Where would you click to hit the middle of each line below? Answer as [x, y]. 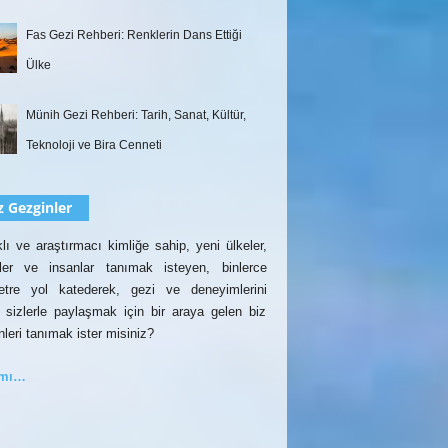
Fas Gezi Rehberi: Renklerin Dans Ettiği [133, 34]
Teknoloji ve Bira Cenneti [93, 145]
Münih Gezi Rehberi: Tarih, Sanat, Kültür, [135, 115]
